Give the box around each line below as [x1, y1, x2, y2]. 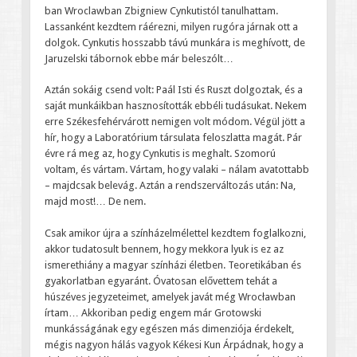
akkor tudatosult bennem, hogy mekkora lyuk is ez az [44, 242, 284, 255]
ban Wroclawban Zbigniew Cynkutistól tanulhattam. [44, 4, 278, 17]
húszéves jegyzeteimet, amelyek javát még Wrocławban [44, 290, 296, 303]
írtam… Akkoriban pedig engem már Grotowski [44, 306, 261, 319]
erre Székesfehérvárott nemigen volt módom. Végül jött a [44, 116, 305, 128]
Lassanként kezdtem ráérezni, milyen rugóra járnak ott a [44, 20, 298, 33]
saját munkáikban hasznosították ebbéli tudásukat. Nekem [44, 100, 307, 112]
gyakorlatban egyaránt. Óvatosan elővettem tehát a [44, 274, 277, 287]
